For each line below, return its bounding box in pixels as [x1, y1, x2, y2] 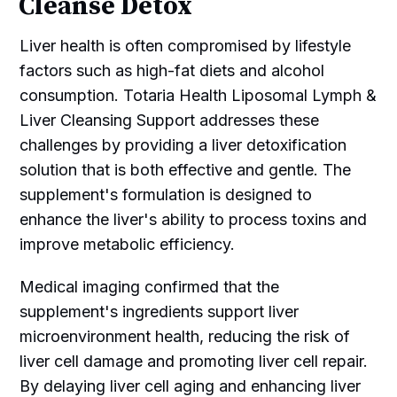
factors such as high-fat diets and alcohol [19, 61, 325, 81]
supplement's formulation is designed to [19, 185, 313, 205]
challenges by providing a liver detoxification [19, 136, 347, 155]
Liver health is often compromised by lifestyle [19, 36, 352, 56]
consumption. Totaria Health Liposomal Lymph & [19, 86, 378, 105]
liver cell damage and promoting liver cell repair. [19, 352, 369, 371]
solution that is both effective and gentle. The [19, 160, 352, 180]
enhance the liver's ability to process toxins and [19, 210, 368, 230]
